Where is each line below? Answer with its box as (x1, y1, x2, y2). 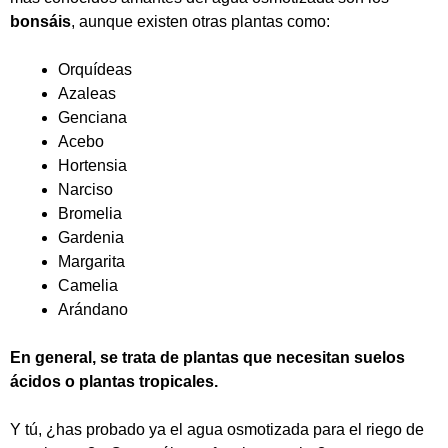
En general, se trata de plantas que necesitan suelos (10, 349, 405, 366)
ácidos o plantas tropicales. (10, 373, 218, 390)
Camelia (58, 277, 118, 294)
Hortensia (58, 157, 127, 174)
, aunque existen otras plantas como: (71, 13, 330, 30)
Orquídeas (58, 61, 132, 78)
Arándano (58, 301, 128, 318)
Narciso (58, 181, 113, 198)
